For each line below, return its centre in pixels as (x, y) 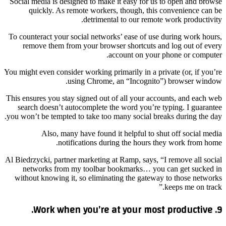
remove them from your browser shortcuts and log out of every (122, 46)
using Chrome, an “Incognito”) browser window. (145, 81)
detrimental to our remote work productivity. (153, 20)
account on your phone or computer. (165, 55)
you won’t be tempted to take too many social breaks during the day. (114, 117)
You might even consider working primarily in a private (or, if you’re (113, 72)
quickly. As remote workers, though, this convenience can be (125, 11)
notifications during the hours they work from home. (140, 143)
